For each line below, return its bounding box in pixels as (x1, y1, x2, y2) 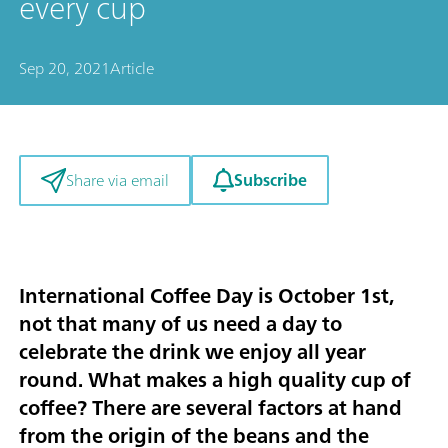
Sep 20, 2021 (19, 54, 110, 82)
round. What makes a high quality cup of (19, 362, 411, 398)
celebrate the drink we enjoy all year (19, 334, 366, 370)
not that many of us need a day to (19, 306, 342, 342)
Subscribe (233, 166, 307, 194)
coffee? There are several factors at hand (19, 390, 402, 426)
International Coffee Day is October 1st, (19, 278, 394, 314)
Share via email (65, 166, 169, 195)
